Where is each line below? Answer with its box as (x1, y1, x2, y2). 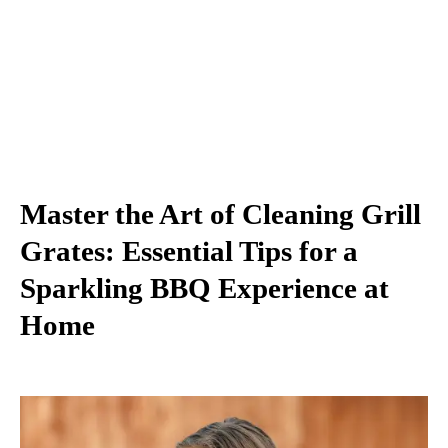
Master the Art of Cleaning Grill (20, 197, 421, 230)
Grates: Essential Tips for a (20, 234, 358, 267)
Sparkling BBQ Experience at (20, 271, 389, 304)
